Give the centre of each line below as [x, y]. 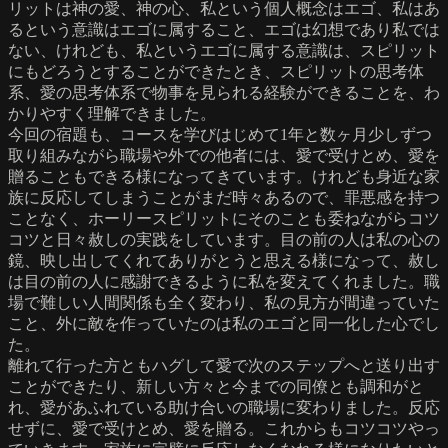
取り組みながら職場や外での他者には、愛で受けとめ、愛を [224, 155]
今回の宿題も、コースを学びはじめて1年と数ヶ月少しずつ [220, 134]
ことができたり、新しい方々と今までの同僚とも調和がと [216, 386]
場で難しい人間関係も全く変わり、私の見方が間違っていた [224, 302]
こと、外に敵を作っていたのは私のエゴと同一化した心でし [224, 323]
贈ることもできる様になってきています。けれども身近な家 [224, 176]
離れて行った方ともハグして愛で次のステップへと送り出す [224, 365]
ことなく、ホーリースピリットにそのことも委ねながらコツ [224, 218]
